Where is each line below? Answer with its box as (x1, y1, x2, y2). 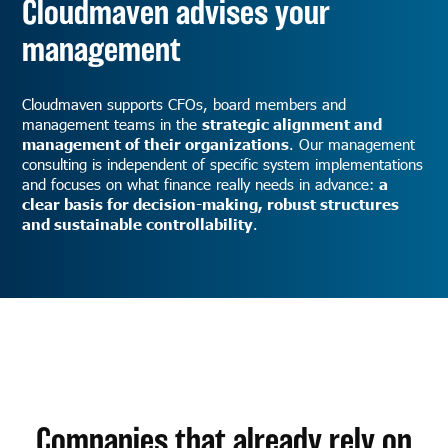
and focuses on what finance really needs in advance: (22, 174, 380, 195)
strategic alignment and (202, 114, 383, 134)
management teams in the (22, 114, 203, 135)
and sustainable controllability (22, 214, 254, 234)
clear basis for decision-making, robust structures (22, 194, 400, 214)
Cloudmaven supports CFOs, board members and (22, 94, 347, 115)
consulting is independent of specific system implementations (22, 154, 424, 175)
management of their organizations (22, 134, 290, 154)
